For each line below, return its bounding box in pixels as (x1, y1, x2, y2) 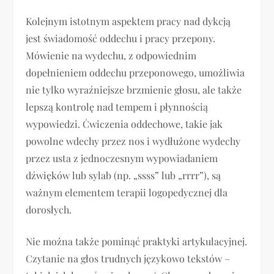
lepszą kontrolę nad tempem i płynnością (26, 100, 209, 114)
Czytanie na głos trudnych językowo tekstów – (26, 252, 231, 265)
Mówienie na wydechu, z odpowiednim (26, 49, 197, 62)
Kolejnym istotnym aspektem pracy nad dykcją (26, 15, 231, 28)
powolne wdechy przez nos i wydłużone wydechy (26, 135, 241, 148)
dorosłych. (26, 203, 72, 217)
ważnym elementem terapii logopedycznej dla (26, 186, 228, 199)
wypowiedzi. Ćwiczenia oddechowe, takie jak (26, 117, 223, 131)
